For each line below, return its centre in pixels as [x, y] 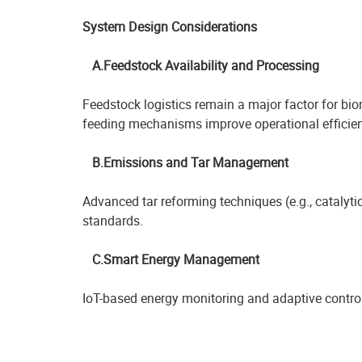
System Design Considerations [170, 27]
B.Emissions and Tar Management [185, 162]
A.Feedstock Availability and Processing [201, 65]
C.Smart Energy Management [171, 259]
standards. [113, 221]
